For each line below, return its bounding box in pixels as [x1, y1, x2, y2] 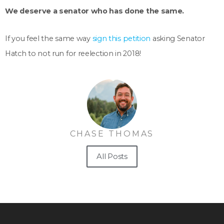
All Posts [96, 151, 127, 161]
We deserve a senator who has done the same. [5, 6, 184, 15]
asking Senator [150, 34, 205, 43]
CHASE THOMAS [69, 128, 154, 138]
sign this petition [92, 34, 151, 43]
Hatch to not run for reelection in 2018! [5, 49, 141, 58]
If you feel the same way [5, 34, 92, 43]
